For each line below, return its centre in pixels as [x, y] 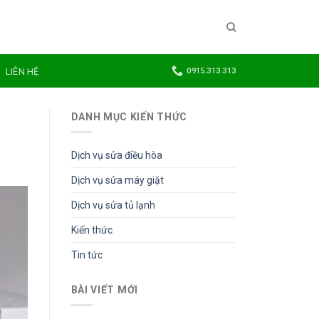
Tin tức [87, 255]
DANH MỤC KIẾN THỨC [129, 117]
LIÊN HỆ [22, 71]
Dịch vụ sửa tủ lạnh [113, 205]
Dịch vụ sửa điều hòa [116, 156]
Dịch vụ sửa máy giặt [117, 181]
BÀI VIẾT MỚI [104, 290]
